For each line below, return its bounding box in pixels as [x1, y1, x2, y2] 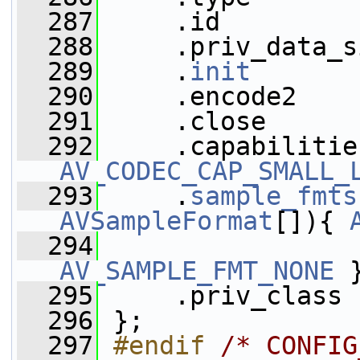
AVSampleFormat [59, 207, 273, 235]
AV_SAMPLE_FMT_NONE [59, 256, 334, 285]
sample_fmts [190, 182, 358, 211]
